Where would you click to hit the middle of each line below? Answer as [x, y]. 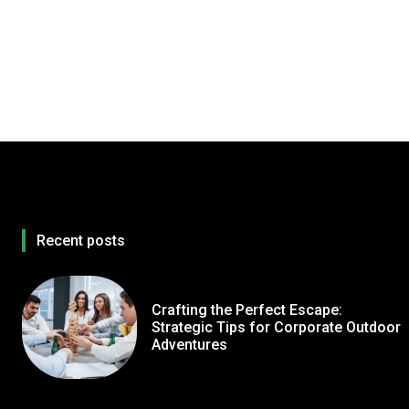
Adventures [189, 345]
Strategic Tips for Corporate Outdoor [276, 328]
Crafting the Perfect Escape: [246, 310]
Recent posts [81, 241]
